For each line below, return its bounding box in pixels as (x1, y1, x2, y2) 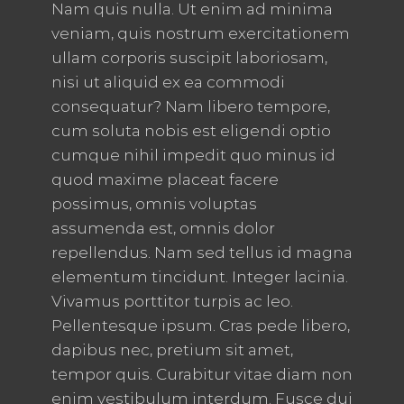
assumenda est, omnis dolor (50, 219, 275, 238)
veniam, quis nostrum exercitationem (50, 24, 350, 43)
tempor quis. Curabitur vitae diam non (50, 365, 353, 384)
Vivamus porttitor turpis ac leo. (50, 292, 293, 311)
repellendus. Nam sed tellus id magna (50, 243, 353, 262)
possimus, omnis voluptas (50, 195, 257, 214)
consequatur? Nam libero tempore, (50, 97, 330, 116)
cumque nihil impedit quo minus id (50, 146, 335, 165)
